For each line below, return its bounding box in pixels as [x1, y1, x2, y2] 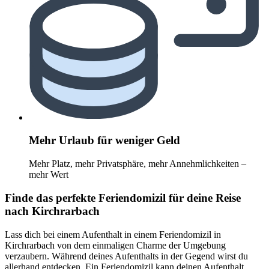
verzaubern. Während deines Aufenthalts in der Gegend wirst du [5, 250, 248, 261]
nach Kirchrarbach [5, 204, 100, 217]
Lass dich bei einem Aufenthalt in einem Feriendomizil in [5, 229, 221, 240]
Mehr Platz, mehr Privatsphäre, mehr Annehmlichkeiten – [29, 159, 246, 169]
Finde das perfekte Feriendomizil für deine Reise [5, 191, 241, 204]
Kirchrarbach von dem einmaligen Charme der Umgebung [5, 240, 226, 250]
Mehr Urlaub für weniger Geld [29, 134, 180, 147]
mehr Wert [29, 169, 68, 180]
